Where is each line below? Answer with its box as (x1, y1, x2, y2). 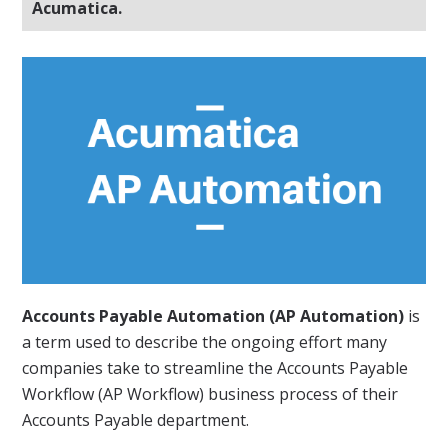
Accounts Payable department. (22, 408, 250, 431)
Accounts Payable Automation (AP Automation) (22, 304, 405, 327)
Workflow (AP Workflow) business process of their (22, 382, 399, 405)
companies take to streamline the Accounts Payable (22, 356, 409, 379)
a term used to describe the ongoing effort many (22, 330, 388, 353)
